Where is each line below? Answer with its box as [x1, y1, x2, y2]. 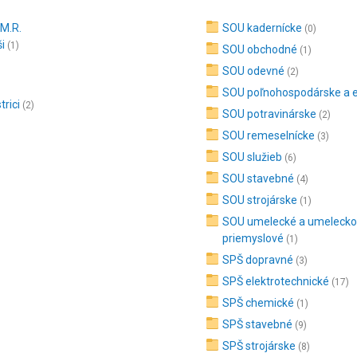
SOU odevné [222, 65, 285, 77]
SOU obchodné [222, 43, 298, 56]
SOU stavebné [222, 172, 295, 185]
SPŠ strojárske [222, 339, 296, 352]
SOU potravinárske [222, 108, 317, 120]
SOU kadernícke [222, 22, 303, 34]
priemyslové [222, 232, 284, 245]
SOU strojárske [222, 194, 298, 206]
